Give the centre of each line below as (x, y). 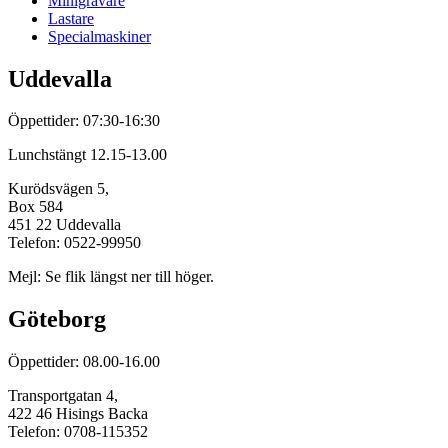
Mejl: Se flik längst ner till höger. (111, 277)
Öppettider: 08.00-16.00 (84, 362)
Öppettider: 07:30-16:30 (84, 121)
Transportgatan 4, (63, 396)
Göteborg (57, 319)
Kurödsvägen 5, (58, 189)
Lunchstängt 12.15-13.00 (87, 155)
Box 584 (35, 207)
